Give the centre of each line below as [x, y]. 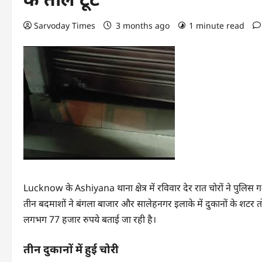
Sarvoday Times [65, 25]
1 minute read [217, 25]
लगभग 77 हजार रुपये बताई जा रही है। [90, 219]
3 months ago [143, 25]
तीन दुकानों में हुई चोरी [71, 249]
